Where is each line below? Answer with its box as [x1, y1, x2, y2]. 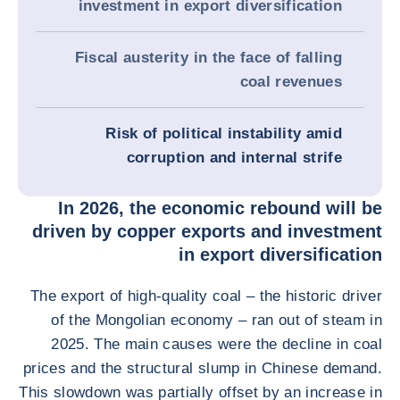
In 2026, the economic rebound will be [58, 198, 382, 218]
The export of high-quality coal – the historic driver [29, 287, 382, 304]
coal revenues [239, 73, 342, 90]
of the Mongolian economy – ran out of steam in [51, 312, 382, 329]
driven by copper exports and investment [32, 221, 382, 241]
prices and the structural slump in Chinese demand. [23, 360, 382, 377]
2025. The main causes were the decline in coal [51, 336, 382, 353]
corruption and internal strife [126, 149, 342, 166]
